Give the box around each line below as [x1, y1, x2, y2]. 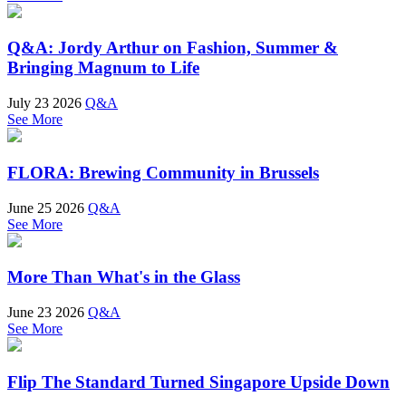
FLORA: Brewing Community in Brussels [7, 162, 319, 182]
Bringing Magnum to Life [7, 58, 199, 78]
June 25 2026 [7, 199, 84, 216]
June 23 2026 [7, 304, 84, 320]
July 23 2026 [7, 95, 82, 111]
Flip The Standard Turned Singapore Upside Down [7, 372, 390, 391]
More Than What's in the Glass [7, 267, 240, 287]
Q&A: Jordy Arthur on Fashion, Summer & [7, 38, 338, 58]
